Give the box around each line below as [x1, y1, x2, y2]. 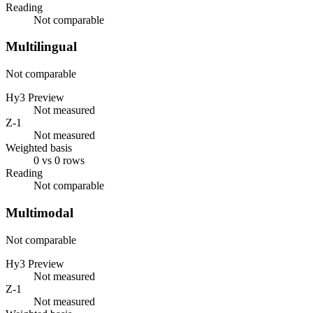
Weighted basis [6, 142, 72, 154]
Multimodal [6, 205, 73, 220]
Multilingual [6, 39, 77, 54]
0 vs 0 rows [34, 154, 85, 167]
